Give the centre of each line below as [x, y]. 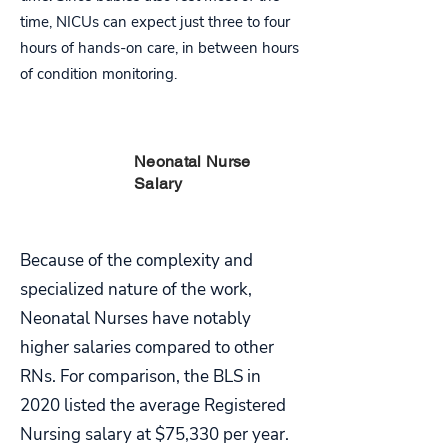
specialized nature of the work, [136, 289]
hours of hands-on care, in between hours [159, 48]
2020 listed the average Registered [153, 405]
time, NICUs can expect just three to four [155, 22]
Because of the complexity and [136, 260]
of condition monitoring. [98, 74]
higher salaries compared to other [147, 347]
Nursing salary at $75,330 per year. [154, 434]
